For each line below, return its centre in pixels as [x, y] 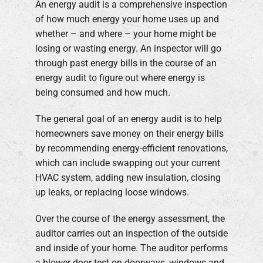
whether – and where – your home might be [126, 33]
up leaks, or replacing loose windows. [112, 192]
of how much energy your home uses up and [127, 19]
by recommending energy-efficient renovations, [131, 148]
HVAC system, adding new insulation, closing [128, 177]
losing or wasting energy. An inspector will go [128, 48]
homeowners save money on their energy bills [129, 133]
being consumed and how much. [103, 92]
